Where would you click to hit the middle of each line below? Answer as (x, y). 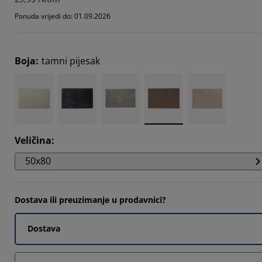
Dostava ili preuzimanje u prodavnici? (90, 199)
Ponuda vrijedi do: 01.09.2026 (63, 16)
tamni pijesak (71, 61)
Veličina (33, 140)
